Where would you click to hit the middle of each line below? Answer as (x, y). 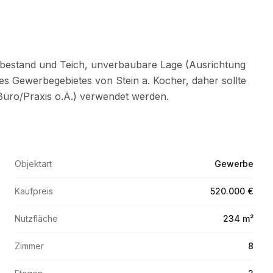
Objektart (33, 164)
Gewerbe (234, 164)
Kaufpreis (34, 191)
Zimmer (29, 246)
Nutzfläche (36, 218)
